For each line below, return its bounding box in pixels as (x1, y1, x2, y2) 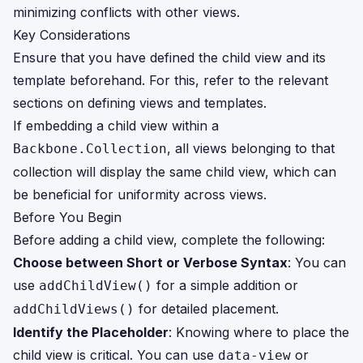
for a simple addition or (152, 277, 298, 293)
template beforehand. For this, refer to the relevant (13, 72, 328, 88)
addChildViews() (13, 301, 135, 317)
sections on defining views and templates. (13, 95, 267, 111)
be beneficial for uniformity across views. (13, 186, 267, 203)
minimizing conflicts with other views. (13, 4, 240, 20)
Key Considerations (13, 27, 130, 43)
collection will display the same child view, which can (13, 164, 336, 180)
